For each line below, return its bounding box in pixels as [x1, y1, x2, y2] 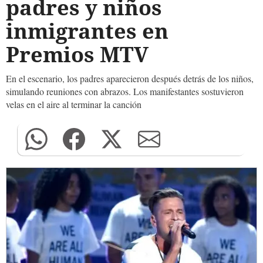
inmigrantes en [6, 16, 168, 45]
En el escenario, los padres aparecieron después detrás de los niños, [6, 72, 254, 85]
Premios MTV [6, 40, 149, 69]
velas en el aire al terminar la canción [6, 98, 141, 110]
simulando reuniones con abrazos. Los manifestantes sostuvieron [6, 85, 244, 97]
